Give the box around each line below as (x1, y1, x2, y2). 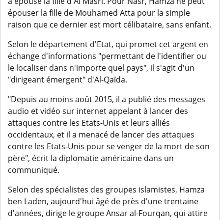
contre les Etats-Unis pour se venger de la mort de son (8, 141, 210, 152)
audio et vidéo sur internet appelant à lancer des (8, 106, 188, 117)
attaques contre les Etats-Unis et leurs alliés (8, 117, 170, 129)
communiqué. (8, 165, 59, 176)
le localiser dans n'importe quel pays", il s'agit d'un (8, 62, 194, 74)
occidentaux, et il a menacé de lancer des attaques (8, 129, 194, 140)
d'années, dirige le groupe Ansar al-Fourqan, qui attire (8, 208, 208, 219)
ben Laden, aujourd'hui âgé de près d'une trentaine (8, 196, 198, 207)
